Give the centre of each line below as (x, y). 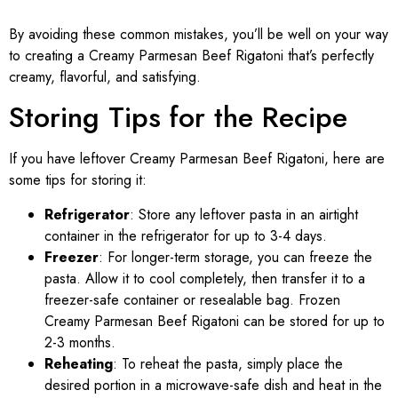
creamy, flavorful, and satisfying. (105, 77)
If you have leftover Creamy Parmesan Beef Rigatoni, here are (197, 159)
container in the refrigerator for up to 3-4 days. (186, 235)
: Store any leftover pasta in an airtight (244, 214)
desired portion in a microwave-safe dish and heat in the (213, 385)
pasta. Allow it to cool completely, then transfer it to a (205, 278)
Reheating (79, 363)
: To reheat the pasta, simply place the (228, 363)
